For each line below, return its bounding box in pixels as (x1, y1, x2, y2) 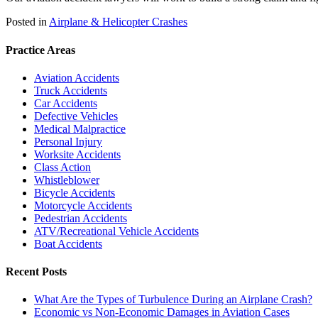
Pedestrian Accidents (34, 212, 127, 224)
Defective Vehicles (34, 109, 118, 122)
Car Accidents (34, 97, 97, 109)
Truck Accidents (34, 84, 107, 97)
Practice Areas (6, 43, 75, 56)
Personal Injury (34, 135, 102, 148)
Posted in (6, 16, 49, 28)
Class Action (34, 160, 91, 173)
